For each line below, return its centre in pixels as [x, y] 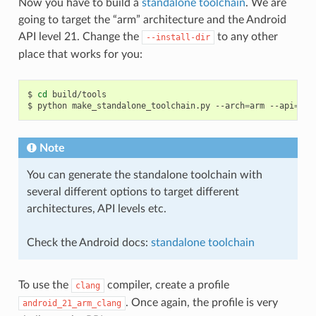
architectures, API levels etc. [96, 208]
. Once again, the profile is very [201, 302]
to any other [246, 36]
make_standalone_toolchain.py [141, 105]
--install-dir [178, 37]
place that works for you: [80, 54]
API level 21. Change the [80, 36]
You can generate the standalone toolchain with [144, 175]
